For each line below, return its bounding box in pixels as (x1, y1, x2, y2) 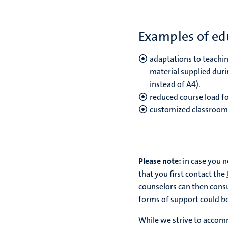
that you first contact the (138, 168, 226, 179)
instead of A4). (150, 79, 201, 90)
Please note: (138, 156, 183, 166)
